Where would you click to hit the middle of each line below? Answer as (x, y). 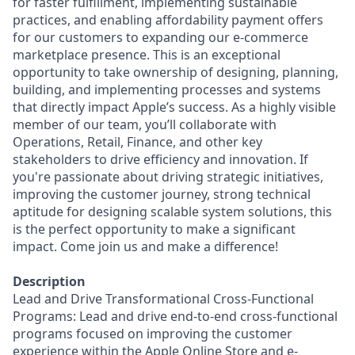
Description (49, 281)
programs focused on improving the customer (153, 334)
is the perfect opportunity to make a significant (154, 229)
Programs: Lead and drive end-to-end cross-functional (175, 316)
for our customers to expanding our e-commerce (160, 37)
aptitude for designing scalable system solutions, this (172, 212)
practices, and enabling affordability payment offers (168, 20)
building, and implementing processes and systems (167, 90)
